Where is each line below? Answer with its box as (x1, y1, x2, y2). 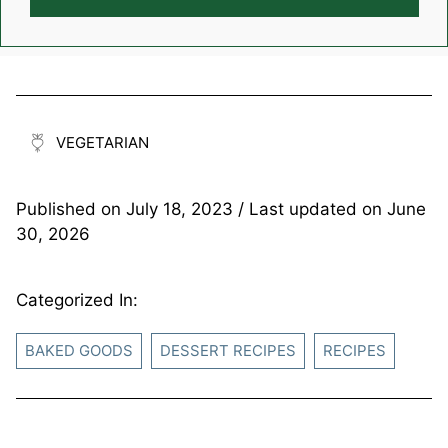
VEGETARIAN (56, 132, 149, 152)
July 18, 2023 (126, 198, 233, 219)
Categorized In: (16, 289, 138, 310)
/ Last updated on (233, 198, 387, 219)
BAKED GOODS (25, 340, 133, 360)
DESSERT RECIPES (160, 340, 296, 360)
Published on (16, 198, 126, 219)
